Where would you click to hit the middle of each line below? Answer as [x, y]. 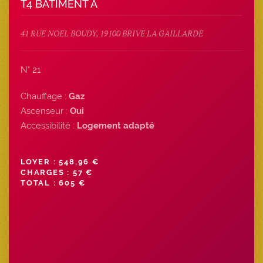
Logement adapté [116, 126]
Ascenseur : [44, 111]
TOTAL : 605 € [53, 183]
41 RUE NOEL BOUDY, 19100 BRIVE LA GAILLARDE [112, 33]
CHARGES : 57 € [57, 173]
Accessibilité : [49, 126]
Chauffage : [45, 97]
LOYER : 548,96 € [60, 162]
